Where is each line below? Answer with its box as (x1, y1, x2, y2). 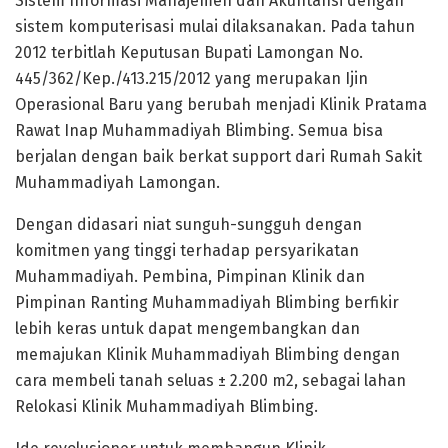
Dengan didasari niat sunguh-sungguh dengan (15, 214, 362, 234)
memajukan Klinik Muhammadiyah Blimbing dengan (15, 344, 400, 364)
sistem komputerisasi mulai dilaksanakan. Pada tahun (15, 16, 415, 36)
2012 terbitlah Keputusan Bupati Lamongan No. (15, 42, 363, 62)
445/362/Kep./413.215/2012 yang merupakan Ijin (15, 68, 368, 88)
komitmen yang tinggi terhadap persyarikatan (15, 240, 359, 260)
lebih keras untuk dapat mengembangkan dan (15, 318, 360, 338)
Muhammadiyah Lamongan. (15, 172, 220, 192)
